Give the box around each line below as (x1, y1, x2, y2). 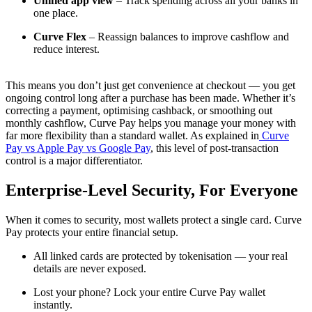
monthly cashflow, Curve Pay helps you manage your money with (6, 117, 296, 130)
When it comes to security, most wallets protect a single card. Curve (6, 214, 302, 226)
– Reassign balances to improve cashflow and (86, 31, 289, 43)
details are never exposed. (33, 263, 146, 275)
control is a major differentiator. (6, 155, 143, 167)
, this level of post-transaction (150, 142, 279, 155)
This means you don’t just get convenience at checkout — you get (6, 79, 295, 92)
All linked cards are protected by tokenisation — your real (33, 250, 288, 263)
